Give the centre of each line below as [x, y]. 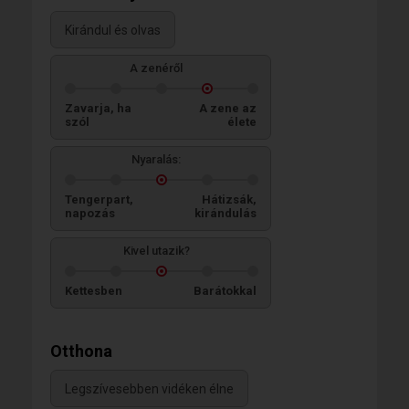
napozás [90, 213]
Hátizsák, [229, 199]
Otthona [81, 351]
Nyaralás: [156, 159]
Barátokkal [225, 291]
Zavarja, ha [98, 108]
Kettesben [94, 291]
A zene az [228, 108]
